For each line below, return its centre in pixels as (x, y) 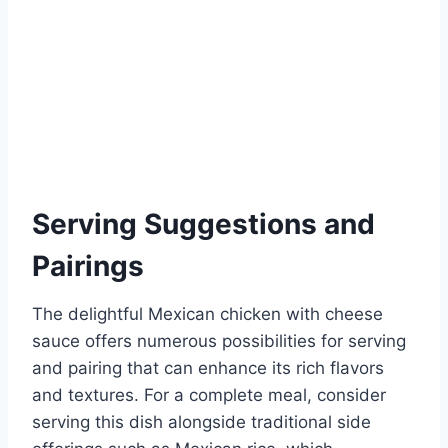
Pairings (88, 265)
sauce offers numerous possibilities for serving (219, 340)
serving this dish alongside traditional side (201, 421)
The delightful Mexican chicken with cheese (207, 313)
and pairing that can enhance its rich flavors (208, 367)
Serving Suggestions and (203, 223)
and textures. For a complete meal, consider (209, 394)
